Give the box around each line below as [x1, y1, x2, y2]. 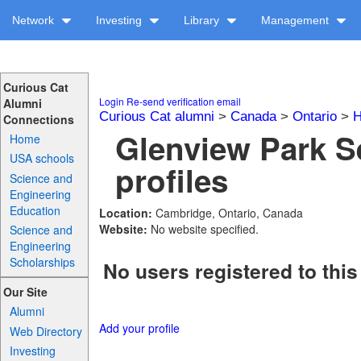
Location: [98, 205, 156, 221]
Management [261, 14, 332, 27]
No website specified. [150, 221, 259, 237]
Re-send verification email [126, 94, 241, 108]
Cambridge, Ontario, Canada [155, 205, 303, 221]
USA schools [10, 150, 75, 167]
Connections [2, 111, 74, 127]
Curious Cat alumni [98, 109, 214, 124]
